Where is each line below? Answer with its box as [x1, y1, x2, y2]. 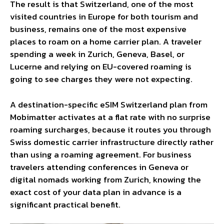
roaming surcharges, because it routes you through [10, 122, 211, 136]
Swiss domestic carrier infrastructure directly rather [10, 135, 213, 148]
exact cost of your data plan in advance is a [10, 185, 181, 198]
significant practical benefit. [10, 197, 120, 211]
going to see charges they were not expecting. [10, 72, 192, 86]
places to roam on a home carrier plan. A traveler [10, 35, 201, 48]
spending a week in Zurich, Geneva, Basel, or [10, 47, 184, 61]
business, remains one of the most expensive [10, 22, 186, 36]
